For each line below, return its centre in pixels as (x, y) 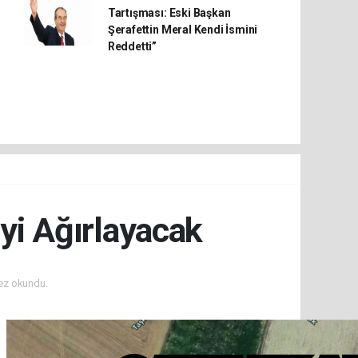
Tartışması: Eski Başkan (169, 13)
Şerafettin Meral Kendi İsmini (183, 30)
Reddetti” (132, 46)
